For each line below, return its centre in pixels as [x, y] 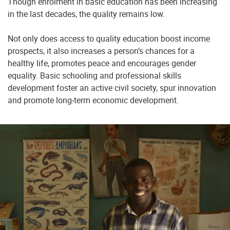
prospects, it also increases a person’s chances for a [101, 51]
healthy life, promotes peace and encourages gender [102, 63]
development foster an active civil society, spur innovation [112, 88]
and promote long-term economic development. [93, 100]
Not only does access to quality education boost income [109, 39]
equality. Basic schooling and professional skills [94, 75]
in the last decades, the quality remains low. [86, 14]
